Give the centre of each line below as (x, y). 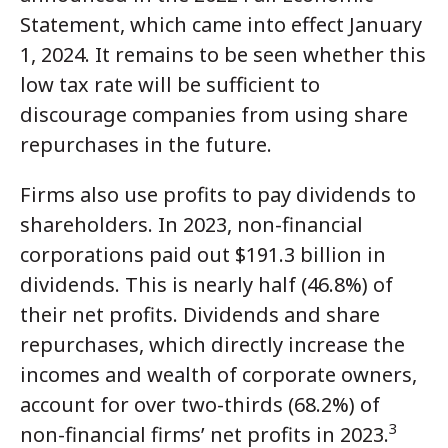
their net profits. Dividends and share (200, 314)
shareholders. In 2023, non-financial (191, 224)
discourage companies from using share (214, 114)
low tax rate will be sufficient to (170, 84)
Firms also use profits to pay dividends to (218, 194)
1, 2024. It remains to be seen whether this (223, 54)
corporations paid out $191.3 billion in (203, 254)
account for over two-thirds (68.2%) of (200, 404)
